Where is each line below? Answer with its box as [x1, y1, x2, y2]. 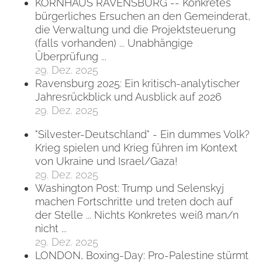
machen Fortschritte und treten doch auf [35, 195, 233, 208]
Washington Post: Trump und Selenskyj [35, 181, 224, 194]
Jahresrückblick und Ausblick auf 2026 [35, 90, 222, 103]
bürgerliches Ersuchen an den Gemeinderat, [35, 9, 250, 22]
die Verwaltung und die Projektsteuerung [35, 23, 236, 36]
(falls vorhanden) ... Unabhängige [35, 36, 193, 49]
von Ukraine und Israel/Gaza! [35, 154, 177, 167]
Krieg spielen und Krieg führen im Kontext [35, 141, 237, 154]
